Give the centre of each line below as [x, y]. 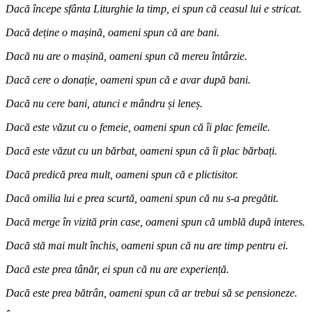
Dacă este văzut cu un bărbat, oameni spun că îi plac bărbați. [141, 150]
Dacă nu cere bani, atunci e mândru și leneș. [104, 103]
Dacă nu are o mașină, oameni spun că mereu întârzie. [126, 56]
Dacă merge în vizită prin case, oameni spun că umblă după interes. [155, 221]
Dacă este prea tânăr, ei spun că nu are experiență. [117, 269]
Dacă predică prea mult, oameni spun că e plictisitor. [122, 174]
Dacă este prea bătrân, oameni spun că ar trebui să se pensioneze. [151, 292]
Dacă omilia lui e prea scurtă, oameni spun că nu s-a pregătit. [142, 198]
